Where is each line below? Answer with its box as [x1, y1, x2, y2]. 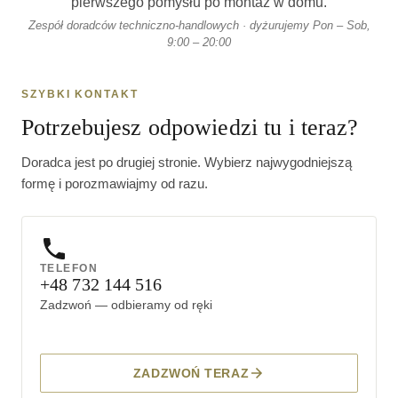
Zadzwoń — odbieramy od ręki [40, 297, 212, 312]
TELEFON [40, 261, 99, 275]
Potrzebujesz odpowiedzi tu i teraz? [21, 114, 359, 140]
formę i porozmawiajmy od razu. [21, 175, 208, 191]
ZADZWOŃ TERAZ [132, 365, 250, 380]
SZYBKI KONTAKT [21, 87, 139, 100]
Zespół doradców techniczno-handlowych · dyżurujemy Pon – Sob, [28, 18, 370, 32]
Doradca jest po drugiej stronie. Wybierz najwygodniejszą [21, 154, 352, 170]
